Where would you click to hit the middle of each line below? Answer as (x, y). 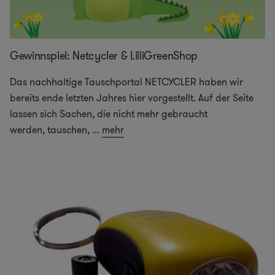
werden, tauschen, (50, 130)
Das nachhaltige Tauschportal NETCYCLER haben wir (126, 82)
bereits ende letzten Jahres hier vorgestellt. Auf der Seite (132, 98)
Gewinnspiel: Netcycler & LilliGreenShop (104, 56)
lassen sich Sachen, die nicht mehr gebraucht (109, 114)
